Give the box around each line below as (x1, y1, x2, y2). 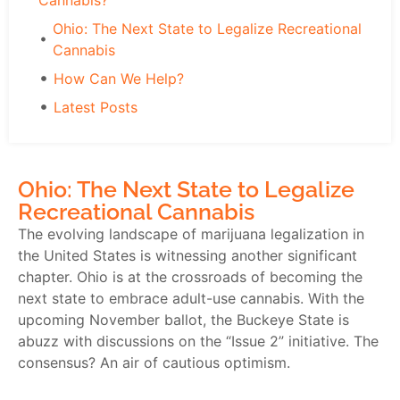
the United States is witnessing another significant (18, 246, 357, 265)
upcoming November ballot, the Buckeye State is (18, 311, 349, 329)
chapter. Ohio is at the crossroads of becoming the (18, 268, 362, 287)
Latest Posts (54, 98, 137, 117)
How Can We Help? (54, 70, 184, 88)
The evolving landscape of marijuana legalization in (18, 225, 364, 244)
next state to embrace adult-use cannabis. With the (18, 289, 364, 308)
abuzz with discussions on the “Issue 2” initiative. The (18, 332, 379, 351)
